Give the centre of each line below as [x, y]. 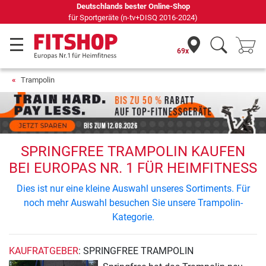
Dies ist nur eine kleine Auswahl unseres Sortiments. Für [133, 189]
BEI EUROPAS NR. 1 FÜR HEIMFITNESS [133, 168]
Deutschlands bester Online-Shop [133, 6]
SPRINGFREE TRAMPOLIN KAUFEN [133, 152]
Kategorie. [133, 217]
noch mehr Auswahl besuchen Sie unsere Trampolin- [133, 203]
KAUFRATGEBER [44, 251]
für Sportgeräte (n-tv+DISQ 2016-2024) [133, 18]
